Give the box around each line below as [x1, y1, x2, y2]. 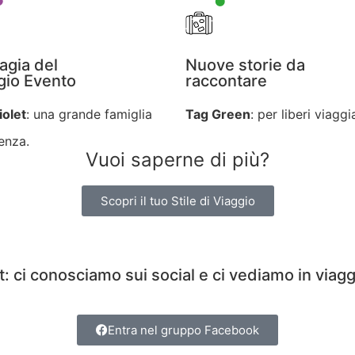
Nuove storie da [185, 55, 305, 74]
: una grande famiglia [26, 106, 152, 122]
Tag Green [185, 106, 250, 122]
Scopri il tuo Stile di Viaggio [100, 193, 255, 208]
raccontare [185, 71, 267, 90]
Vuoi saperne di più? [86, 148, 269, 171]
